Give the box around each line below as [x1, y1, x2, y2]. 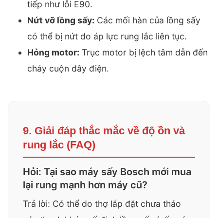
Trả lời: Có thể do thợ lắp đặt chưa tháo [23, 199, 181, 209]
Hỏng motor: [27, 47, 79, 58]
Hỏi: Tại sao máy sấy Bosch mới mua [23, 166, 191, 178]
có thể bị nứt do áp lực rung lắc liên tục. [27, 31, 187, 42]
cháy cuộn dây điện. [27, 63, 109, 74]
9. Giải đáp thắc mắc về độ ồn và [23, 125, 185, 137]
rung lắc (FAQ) [23, 139, 95, 151]
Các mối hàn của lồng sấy [94, 15, 200, 26]
